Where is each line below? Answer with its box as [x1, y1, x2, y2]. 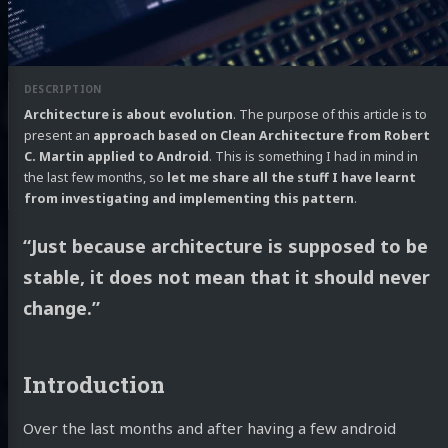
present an [23, 126, 93, 144]
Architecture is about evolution [23, 105, 233, 123]
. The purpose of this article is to [232, 105, 427, 123]
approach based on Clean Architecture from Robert [92, 126, 430, 144]
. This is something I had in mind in [208, 147, 418, 165]
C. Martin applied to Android [23, 147, 209, 165]
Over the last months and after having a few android [22, 418, 396, 439]
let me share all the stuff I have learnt [166, 168, 416, 186]
